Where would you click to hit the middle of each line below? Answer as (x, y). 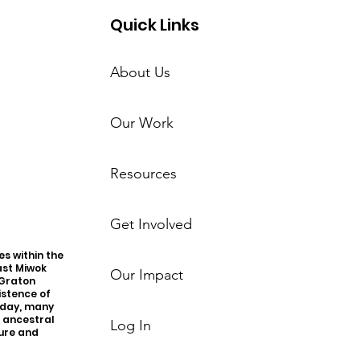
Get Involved (151, 224)
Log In (131, 325)
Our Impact (147, 275)
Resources (144, 174)
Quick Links (155, 25)
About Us (141, 72)
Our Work (142, 123)
